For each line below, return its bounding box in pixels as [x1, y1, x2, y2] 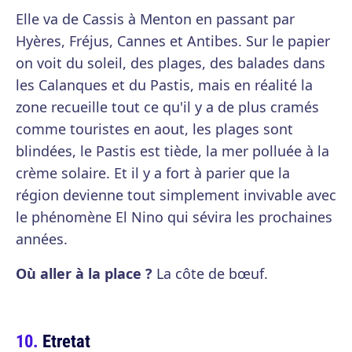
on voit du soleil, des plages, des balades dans [16, 53, 325, 73]
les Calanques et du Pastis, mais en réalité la [16, 75, 313, 95]
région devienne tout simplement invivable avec [16, 185, 336, 205]
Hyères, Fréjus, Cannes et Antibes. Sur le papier [16, 31, 330, 51]
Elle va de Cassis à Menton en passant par [16, 9, 295, 29]
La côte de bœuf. [152, 264, 268, 284]
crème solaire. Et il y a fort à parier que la [16, 163, 290, 183]
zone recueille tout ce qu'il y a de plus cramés [16, 97, 319, 117]
